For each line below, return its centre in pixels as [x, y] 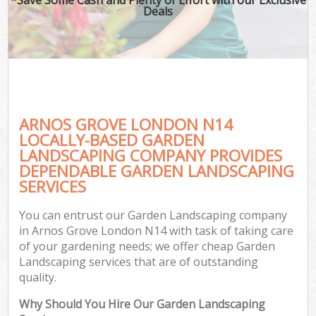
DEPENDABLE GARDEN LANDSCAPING [157, 171]
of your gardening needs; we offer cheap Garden [147, 247]
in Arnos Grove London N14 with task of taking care [157, 231]
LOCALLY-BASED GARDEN [112, 140]
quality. [38, 278]
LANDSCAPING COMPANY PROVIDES [151, 155]
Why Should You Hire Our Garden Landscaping [142, 304]
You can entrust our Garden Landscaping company [153, 215]
